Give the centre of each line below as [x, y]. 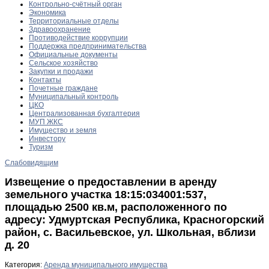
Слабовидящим [32, 162]
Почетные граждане [63, 88]
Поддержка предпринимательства [88, 46]
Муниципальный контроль [74, 96]
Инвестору [47, 138]
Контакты [45, 80]
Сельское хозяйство [63, 63]
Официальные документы [73, 54]
